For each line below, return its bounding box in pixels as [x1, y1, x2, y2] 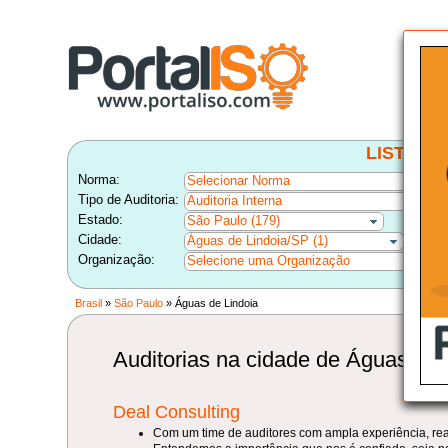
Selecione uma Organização [186, 254, 350, 269]
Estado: [77, 213, 123, 228]
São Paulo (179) [186, 214, 280, 229]
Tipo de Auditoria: [77, 193, 179, 208]
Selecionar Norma [186, 174, 290, 189]
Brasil [74, 297, 102, 310]
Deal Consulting [113, 402, 241, 423]
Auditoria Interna [186, 194, 282, 209]
